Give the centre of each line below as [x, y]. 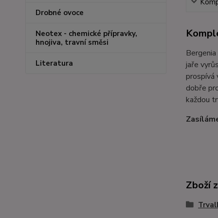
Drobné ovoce [60, 13]
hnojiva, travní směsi [72, 42]
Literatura [54, 63]
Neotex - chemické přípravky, [86, 34]
